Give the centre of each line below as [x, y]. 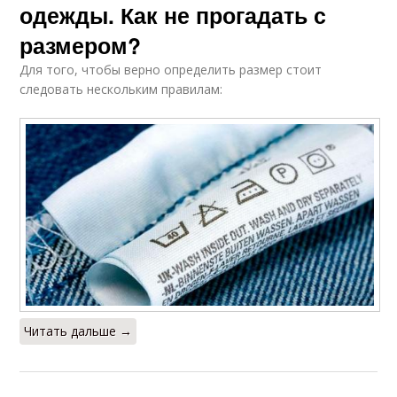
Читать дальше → [78, 331]
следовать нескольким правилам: [121, 90]
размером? [81, 46]
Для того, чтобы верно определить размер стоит [171, 70]
